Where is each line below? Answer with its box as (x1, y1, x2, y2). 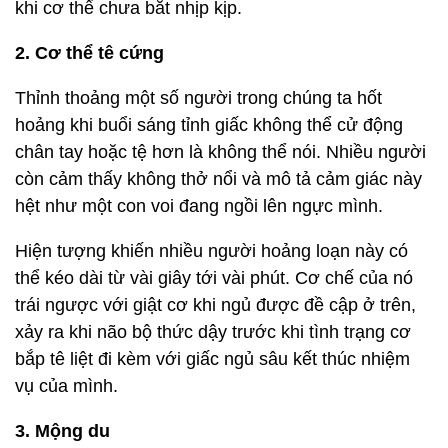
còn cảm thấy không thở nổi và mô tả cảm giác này (15, 169, 422, 189)
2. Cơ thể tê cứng (15, 43, 164, 63)
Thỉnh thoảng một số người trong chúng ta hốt (15, 88, 382, 108)
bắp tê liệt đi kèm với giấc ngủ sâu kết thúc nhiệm (15, 349, 410, 369)
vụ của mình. (15, 376, 118, 396)
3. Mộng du (15, 421, 110, 441)
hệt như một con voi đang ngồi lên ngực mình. (15, 196, 383, 216)
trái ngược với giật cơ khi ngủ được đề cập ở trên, (15, 295, 416, 315)
